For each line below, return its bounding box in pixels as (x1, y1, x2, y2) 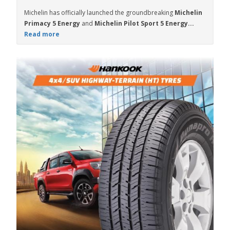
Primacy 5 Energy (24, 19, 80, 28)
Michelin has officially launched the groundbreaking (24, 8, 175, 17)
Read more (24, 30, 60, 39)
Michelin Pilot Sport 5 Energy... (94, 19, 194, 28)
